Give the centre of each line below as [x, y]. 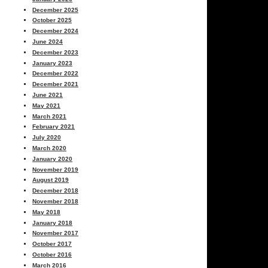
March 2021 [50, 116]
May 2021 [47, 105]
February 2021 [54, 127]
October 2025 [52, 20]
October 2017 [52, 244]
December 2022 [56, 74]
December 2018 [56, 191]
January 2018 [53, 223]
